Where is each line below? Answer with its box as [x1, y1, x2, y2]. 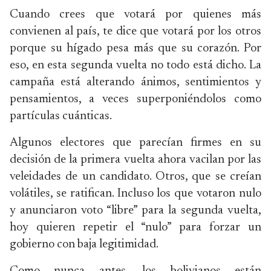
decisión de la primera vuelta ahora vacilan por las [10, 154, 261, 166]
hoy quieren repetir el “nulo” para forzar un [10, 221, 261, 233]
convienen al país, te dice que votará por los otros [10, 25, 261, 38]
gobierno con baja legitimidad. [10, 238, 158, 250]
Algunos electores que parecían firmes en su [10, 137, 261, 149]
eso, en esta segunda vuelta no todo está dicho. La [10, 59, 261, 71]
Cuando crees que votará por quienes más [10, 8, 261, 21]
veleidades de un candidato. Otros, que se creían [10, 171, 261, 183]
